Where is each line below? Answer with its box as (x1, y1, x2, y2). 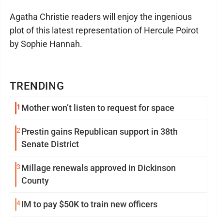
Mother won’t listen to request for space (21, 103, 174, 113)
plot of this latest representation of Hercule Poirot (10, 25, 199, 36)
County (21, 175, 49, 186)
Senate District (21, 139, 79, 150)
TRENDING (10, 80, 65, 93)
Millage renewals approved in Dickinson (21, 163, 176, 173)
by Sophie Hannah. (10, 39, 82, 49)
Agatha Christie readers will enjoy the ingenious (10, 12, 192, 22)
